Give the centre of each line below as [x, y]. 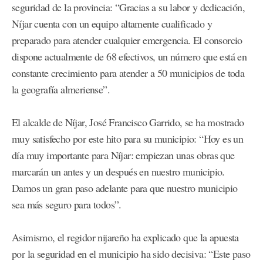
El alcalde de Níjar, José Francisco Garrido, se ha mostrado [128, 122]
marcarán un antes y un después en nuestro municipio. [118, 172]
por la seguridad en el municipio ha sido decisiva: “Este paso [131, 254]
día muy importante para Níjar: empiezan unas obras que [123, 155]
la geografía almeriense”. [61, 90]
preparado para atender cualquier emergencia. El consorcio [127, 40]
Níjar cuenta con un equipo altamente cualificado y [112, 24]
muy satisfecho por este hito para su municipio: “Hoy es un [128, 139]
